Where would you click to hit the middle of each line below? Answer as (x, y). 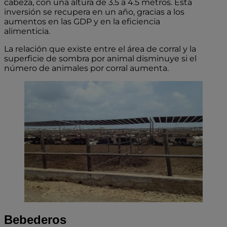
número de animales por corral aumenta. (87, 68)
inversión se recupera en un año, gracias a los (94, 12)
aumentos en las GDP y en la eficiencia (82, 21)
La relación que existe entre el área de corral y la (100, 49)
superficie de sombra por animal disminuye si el (100, 58)
